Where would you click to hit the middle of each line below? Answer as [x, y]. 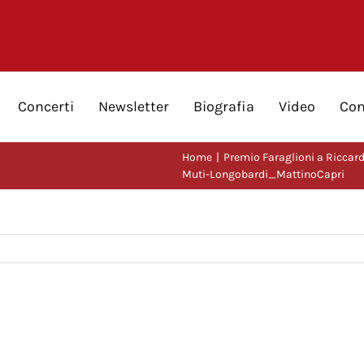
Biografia [224, 106]
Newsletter [134, 106]
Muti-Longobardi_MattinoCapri [263, 174]
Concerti [46, 106]
